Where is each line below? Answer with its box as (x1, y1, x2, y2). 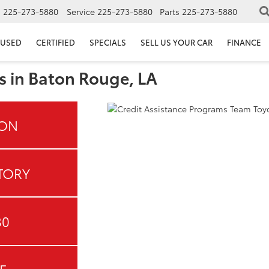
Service (67, 5, 95, 18)
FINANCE (227, 37, 261, 48)
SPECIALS (89, 37, 126, 48)
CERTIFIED (36, 37, 75, 48)
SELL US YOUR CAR (141, 37, 213, 48)
